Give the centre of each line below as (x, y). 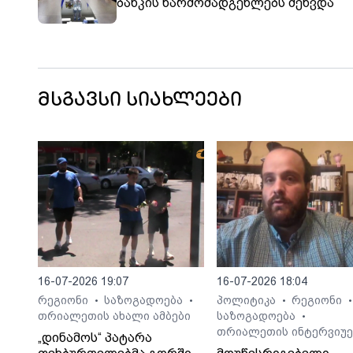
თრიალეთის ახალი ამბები (114, 316)
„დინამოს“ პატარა (95, 338)
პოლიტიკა (247, 300)
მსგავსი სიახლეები (140, 101)
